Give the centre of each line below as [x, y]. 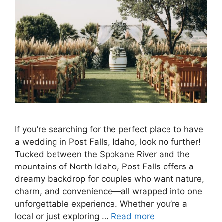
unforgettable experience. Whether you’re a [101, 204]
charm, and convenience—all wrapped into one [109, 192]
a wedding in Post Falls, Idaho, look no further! [108, 142]
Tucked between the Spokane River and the [102, 154]
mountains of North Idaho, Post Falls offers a [104, 167]
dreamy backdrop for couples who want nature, [110, 179]
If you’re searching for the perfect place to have [109, 130]
